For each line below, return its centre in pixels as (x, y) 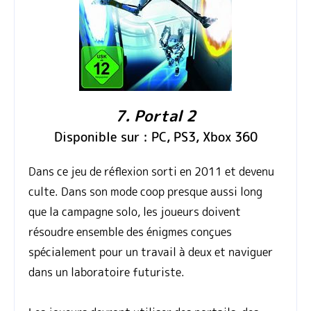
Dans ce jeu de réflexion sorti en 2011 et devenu (151, 172)
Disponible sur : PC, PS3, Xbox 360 (155, 137)
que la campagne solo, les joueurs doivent (135, 212)
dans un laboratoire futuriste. (107, 272)
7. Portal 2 (155, 116)
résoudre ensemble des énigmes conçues (130, 232)
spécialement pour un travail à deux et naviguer (151, 252)
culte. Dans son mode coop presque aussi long (145, 192)
